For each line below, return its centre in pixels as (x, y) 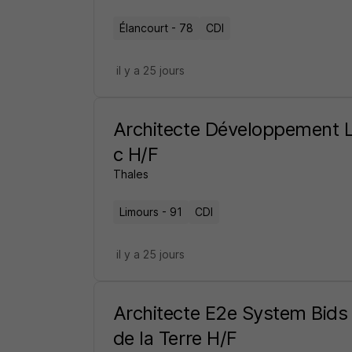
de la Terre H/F (175, 338)
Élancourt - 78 (156, 28)
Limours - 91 (150, 212)
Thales (130, 174)
